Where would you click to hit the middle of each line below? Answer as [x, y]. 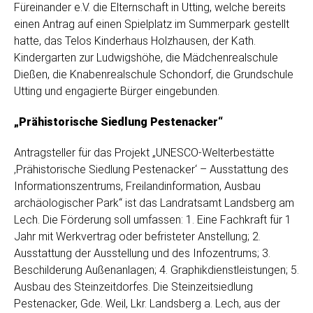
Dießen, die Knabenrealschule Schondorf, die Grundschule [154, 75]
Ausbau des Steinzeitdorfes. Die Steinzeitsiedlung [133, 287]
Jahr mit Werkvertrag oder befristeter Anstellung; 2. [137, 237]
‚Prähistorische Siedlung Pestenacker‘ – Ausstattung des [151, 170]
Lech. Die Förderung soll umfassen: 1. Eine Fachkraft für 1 [153, 220]
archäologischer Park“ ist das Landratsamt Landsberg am [154, 203]
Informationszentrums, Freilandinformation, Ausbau [137, 187]
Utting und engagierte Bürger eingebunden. [117, 92]
